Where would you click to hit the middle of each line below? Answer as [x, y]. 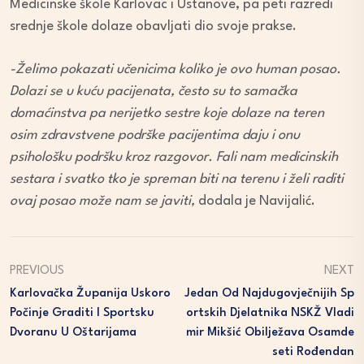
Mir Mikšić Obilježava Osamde [270, 333]
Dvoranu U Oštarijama [73, 333]
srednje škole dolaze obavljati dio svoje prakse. [153, 27]
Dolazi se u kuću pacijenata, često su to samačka [154, 92]
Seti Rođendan [313, 353]
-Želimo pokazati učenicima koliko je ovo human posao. [175, 70]
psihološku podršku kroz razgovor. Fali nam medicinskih [174, 158]
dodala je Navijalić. [255, 201]
